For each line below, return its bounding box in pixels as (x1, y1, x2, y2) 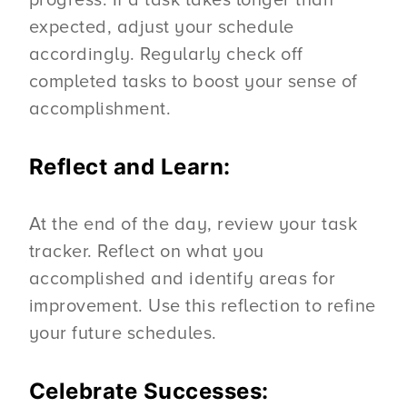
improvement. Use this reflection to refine (28, 295, 376, 318)
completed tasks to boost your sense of (28, 71, 358, 94)
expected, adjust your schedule (28, 16, 294, 39)
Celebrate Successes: (28, 378, 269, 405)
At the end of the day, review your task (28, 213, 358, 236)
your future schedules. (28, 323, 217, 345)
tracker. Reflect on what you (28, 241, 264, 263)
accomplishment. (28, 98, 172, 121)
